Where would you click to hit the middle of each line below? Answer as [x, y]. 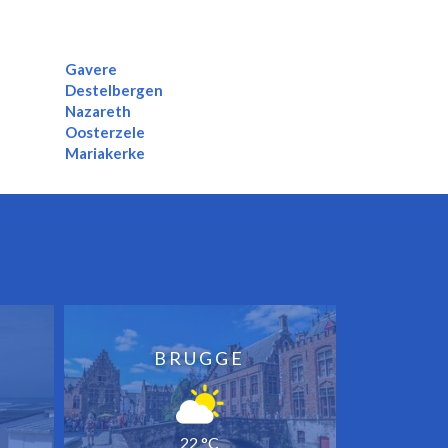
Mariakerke [104, 152]
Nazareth [97, 110]
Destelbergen [113, 89]
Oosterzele [104, 131]
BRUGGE [200, 357]
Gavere [90, 68]
